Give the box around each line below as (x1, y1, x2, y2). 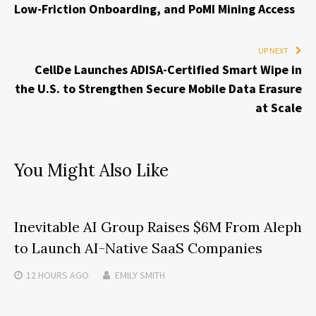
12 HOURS (26, 268, 68, 281)
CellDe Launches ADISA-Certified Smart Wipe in (35, 61, 302, 78)
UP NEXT (258, 44, 288, 56)
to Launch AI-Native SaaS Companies (14, 238, 262, 257)
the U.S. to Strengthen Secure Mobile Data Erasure (15, 80, 302, 97)
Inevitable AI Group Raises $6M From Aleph (14, 217, 302, 236)
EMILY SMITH (115, 268, 165, 281)
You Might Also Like (14, 159, 169, 181)
